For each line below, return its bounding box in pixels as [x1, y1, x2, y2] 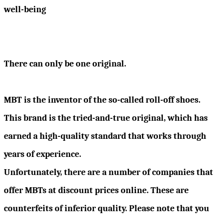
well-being [4, 4, 46, 15]
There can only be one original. [4, 58, 126, 69]
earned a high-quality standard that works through [4, 131, 206, 141]
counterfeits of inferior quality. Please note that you [4, 203, 209, 214]
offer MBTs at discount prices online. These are [4, 185, 189, 196]
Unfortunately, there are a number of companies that [4, 167, 213, 177]
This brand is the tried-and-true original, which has [4, 112, 208, 123]
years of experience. [4, 149, 81, 159]
